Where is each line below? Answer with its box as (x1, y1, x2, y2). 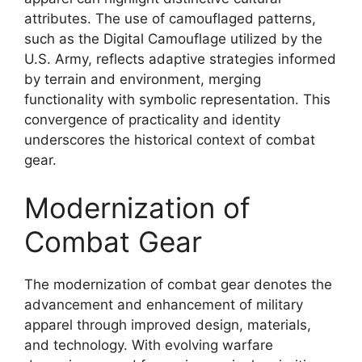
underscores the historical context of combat (24, 131, 315, 148)
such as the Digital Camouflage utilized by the (24, 30, 322, 47)
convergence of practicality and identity (24, 111, 280, 128)
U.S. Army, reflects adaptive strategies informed (24, 50, 336, 67)
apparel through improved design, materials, (24, 317, 311, 333)
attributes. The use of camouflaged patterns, (24, 10, 316, 27)
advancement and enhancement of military (24, 297, 303, 313)
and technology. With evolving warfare (24, 337, 273, 353)
